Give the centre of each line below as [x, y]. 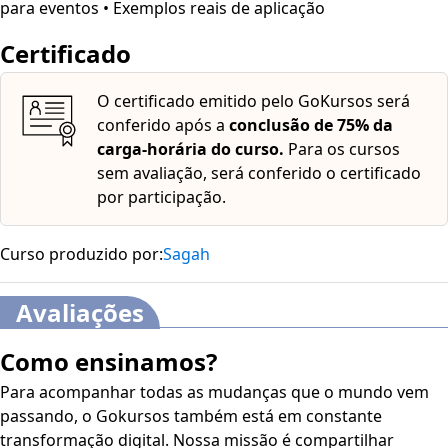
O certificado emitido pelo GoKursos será [253, 100]
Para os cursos [342, 148]
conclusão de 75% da [311, 124]
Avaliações [80, 312]
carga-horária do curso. [190, 148]
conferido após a [163, 124]
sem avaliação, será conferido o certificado [259, 172]
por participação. [161, 196]
